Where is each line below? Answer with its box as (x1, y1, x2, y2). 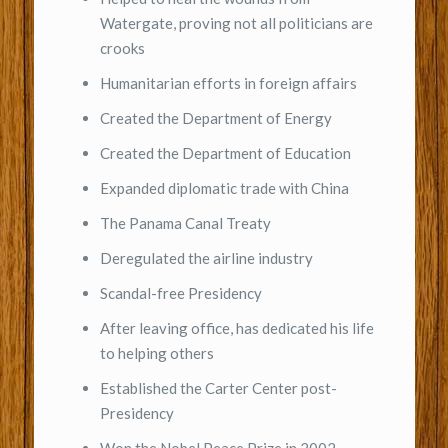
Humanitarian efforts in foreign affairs (99, 74, 357, 93)
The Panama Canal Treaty (99, 214, 271, 233)
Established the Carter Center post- (99, 379, 337, 398)
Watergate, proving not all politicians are (99, 14, 373, 33)
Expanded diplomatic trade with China (99, 179, 349, 198)
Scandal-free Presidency (99, 284, 262, 303)
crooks (99, 39, 145, 58)
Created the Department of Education (99, 144, 351, 163)
